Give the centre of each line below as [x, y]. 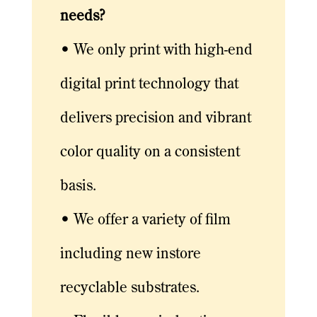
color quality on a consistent [150, 153]
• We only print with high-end [156, 51]
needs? [82, 17]
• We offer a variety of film [145, 221]
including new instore [130, 255]
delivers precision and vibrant [155, 119]
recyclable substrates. [129, 289]
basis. [78, 187]
